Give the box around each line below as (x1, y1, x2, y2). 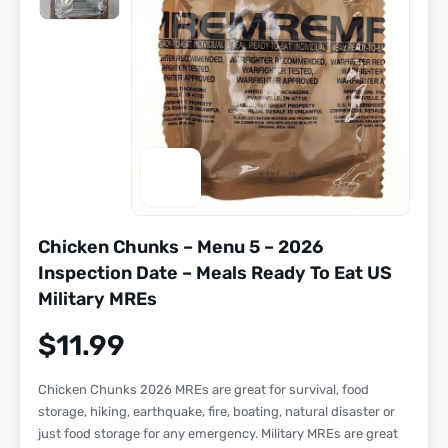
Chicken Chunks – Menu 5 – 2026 (38, 236, 323, 259)
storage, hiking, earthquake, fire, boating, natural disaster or (38, 404, 395, 420)
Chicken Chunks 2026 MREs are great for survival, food (38, 382, 369, 398)
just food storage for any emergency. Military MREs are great (38, 426, 398, 442)
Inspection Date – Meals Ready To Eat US (38, 262, 392, 285)
